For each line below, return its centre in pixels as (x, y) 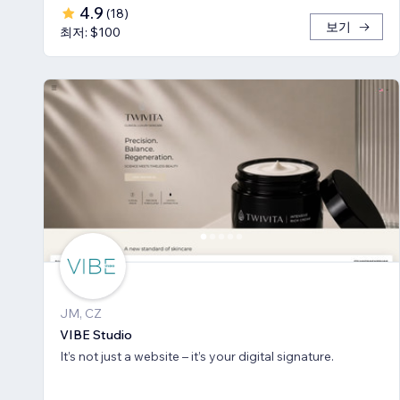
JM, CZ (81, 313)
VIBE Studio (96, 334)
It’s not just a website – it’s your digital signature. (197, 356)
